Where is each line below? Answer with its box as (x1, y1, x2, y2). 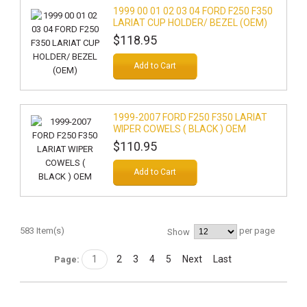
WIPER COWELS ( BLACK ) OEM (112, 123, 246, 134)
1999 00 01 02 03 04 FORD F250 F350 (112, 5, 273, 16)
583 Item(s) (19, 225, 64, 236)
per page (237, 225, 275, 236)
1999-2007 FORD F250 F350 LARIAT (112, 112, 267, 123)
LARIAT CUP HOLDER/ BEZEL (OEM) (112, 17, 267, 28)
